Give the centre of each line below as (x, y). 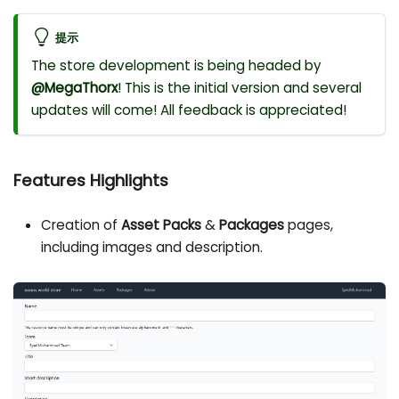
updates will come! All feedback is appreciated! (189, 110)
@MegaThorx (75, 87)
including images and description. (151, 248)
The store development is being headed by (177, 65)
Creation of (81, 225)
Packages (251, 225)
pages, (308, 225)
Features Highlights (91, 180)
